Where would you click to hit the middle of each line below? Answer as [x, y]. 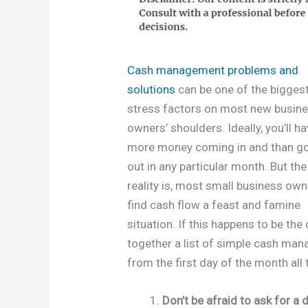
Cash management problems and [213, 70]
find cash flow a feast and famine [214, 205]
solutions [152, 89]
